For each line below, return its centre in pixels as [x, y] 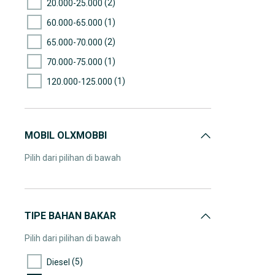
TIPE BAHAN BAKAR [70, 216]
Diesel [58, 262]
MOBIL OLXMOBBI [66, 135]
